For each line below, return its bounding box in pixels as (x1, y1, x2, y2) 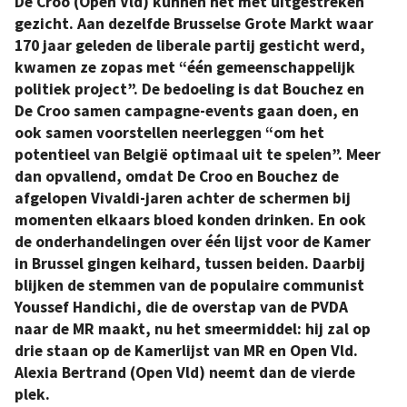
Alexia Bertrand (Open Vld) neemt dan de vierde (15, 362, 355, 383)
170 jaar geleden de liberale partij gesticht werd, (15, 35, 365, 56)
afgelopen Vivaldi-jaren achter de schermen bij (15, 188, 351, 209)
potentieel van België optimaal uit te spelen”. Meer (15, 144, 381, 165)
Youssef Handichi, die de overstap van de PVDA (15, 297, 348, 318)
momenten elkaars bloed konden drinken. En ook (15, 210, 366, 231)
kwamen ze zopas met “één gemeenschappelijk (15, 57, 355, 78)
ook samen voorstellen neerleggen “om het (15, 123, 324, 144)
